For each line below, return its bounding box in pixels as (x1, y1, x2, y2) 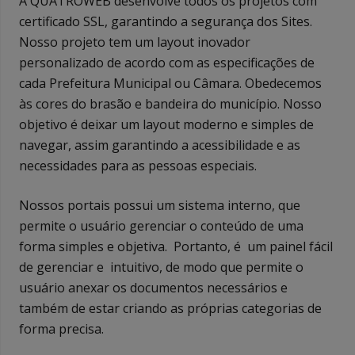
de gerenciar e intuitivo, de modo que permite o (19, 258, 303, 276)
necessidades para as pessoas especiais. (19, 156, 257, 174)
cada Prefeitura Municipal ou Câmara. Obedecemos (19, 74, 322, 92)
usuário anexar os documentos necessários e (19, 278, 288, 296)
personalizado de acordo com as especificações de (19, 53, 315, 71)
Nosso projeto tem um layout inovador (19, 32, 250, 51)
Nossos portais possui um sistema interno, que (19, 196, 300, 214)
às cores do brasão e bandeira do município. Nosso (19, 94, 322, 113)
